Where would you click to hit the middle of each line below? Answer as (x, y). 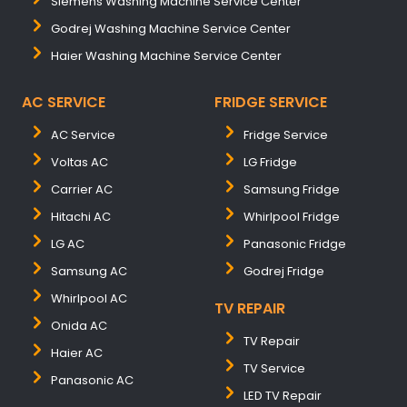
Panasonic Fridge (295, 244)
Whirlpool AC (89, 298)
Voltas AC (79, 162)
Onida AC (79, 326)
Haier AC (77, 353)
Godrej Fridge (284, 271)
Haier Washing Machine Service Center (166, 56)
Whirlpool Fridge (292, 217)
